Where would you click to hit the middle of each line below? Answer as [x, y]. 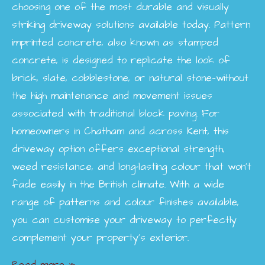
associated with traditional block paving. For [116, 114]
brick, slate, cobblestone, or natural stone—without [130, 78]
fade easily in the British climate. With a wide [118, 185]
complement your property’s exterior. [100, 238]
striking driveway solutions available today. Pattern [131, 25]
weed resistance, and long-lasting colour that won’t [132, 167]
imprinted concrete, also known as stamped [115, 43]
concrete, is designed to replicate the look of [121, 60]
